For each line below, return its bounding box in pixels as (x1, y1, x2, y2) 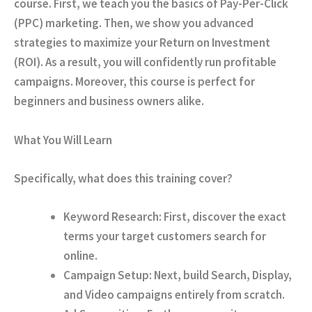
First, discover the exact (162, 208, 286, 224)
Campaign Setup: (63, 267, 152, 283)
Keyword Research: (63, 208, 162, 224)
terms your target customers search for (63, 228, 266, 244)
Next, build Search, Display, (152, 267, 292, 283)
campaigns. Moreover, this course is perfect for (14, 74, 255, 90)
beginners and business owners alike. (14, 93, 204, 109)
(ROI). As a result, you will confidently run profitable (14, 54, 276, 70)
